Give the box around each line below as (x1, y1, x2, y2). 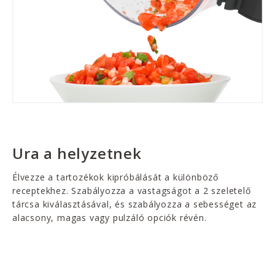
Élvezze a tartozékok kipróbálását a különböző (12, 171, 219, 183)
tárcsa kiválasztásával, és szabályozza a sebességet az (12, 198, 257, 210)
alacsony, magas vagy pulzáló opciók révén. (12, 211, 207, 223)
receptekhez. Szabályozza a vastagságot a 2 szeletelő (12, 184, 251, 196)
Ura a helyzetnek (12, 142, 142, 163)
